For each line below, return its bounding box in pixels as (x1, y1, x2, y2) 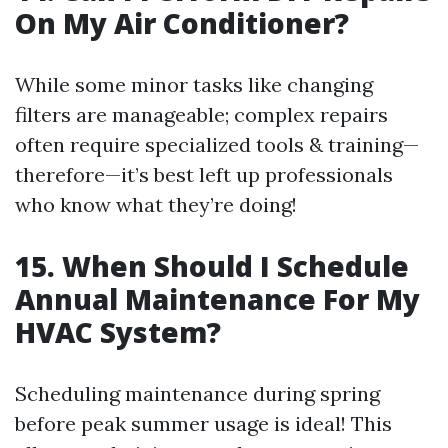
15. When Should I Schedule (15, 247, 409, 286)
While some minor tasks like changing (15, 72, 373, 98)
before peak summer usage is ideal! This (15, 411, 392, 437)
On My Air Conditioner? (15, 4, 349, 43)
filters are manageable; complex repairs (15, 102, 388, 128)
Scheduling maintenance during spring (15, 381, 380, 407)
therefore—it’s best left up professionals (15, 162, 393, 188)
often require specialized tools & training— (15, 132, 419, 158)
